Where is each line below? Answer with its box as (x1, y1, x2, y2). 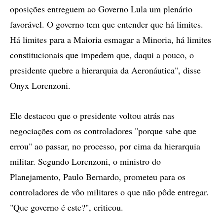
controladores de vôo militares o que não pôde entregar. (10, 186, 209, 198)
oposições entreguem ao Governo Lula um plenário (10, 3, 192, 15)
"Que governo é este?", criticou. (10, 201, 123, 213)
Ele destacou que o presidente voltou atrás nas (10, 110, 175, 121)
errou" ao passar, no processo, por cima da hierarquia (10, 140, 200, 152)
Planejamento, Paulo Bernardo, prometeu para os (10, 171, 185, 183)
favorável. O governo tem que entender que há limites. (10, 18, 203, 30)
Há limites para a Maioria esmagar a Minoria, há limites (10, 34, 211, 45)
